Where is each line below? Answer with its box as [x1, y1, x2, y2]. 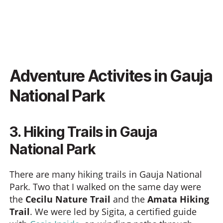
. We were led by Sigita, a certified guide [30, 206, 197, 218]
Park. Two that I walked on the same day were [9, 181, 201, 193]
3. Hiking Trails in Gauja [9, 123, 157, 140]
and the [111, 193, 147, 205]
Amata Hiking [147, 193, 209, 205]
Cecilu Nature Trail [25, 193, 111, 205]
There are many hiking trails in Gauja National [9, 168, 202, 180]
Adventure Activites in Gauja [9, 66, 213, 86]
